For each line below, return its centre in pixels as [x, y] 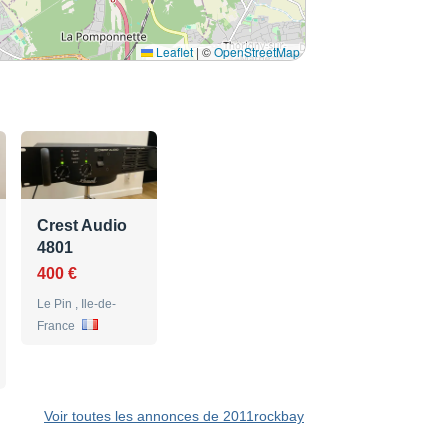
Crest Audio [82, 226]
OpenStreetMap [257, 52]
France [57, 326]
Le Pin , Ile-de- [76, 304]
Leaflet [173, 52]
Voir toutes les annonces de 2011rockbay [174, 416]
